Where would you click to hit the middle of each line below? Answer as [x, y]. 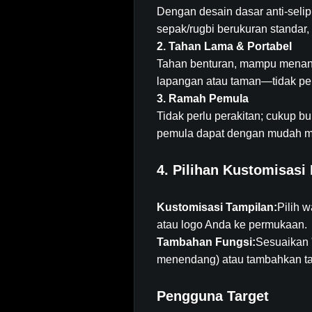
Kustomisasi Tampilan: [217, 207]
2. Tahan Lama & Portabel [224, 46]
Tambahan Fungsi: [206, 242]
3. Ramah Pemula [203, 99]
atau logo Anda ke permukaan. [232, 225]
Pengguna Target [213, 296]
